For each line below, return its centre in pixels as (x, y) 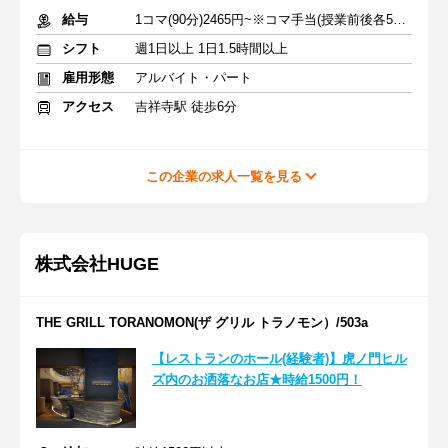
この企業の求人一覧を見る (224, 176)
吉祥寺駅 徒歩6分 (186, 106)
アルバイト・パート (193, 77)
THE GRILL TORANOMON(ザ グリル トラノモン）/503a (202, 322)
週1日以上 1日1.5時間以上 (211, 48)
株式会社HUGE (97, 264)
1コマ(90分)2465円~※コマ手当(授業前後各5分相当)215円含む (399, 19)
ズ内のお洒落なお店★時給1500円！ (257, 379)
